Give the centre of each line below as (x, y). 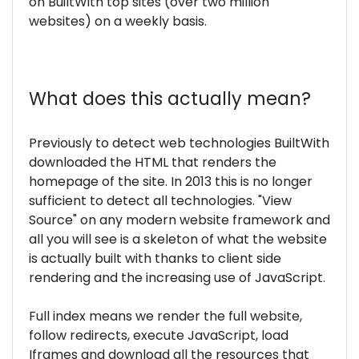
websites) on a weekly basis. (118, 21)
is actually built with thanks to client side (155, 258)
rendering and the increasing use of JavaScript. (177, 278)
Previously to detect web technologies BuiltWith (179, 143)
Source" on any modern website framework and (179, 220)
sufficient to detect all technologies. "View (160, 201)
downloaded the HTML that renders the (153, 162)
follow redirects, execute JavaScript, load (159, 335)
